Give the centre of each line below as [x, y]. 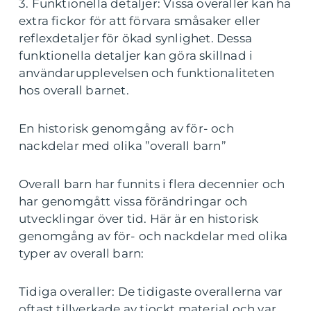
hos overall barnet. [74, 90]
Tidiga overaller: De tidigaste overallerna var [151, 291]
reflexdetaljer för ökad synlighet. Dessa [136, 38]
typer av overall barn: [82, 253]
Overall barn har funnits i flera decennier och [152, 184]
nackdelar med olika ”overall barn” [123, 145]
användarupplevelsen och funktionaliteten [147, 73]
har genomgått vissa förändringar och [133, 201]
